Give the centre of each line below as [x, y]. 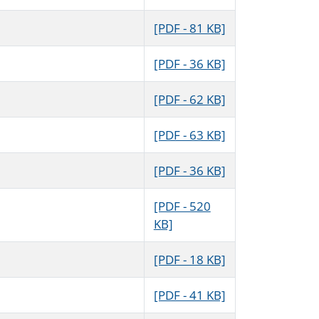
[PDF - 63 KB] [189, 135]
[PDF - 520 [182, 206]
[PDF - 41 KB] [189, 296]
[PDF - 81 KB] [189, 28]
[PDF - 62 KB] [189, 100]
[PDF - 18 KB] [189, 260]
